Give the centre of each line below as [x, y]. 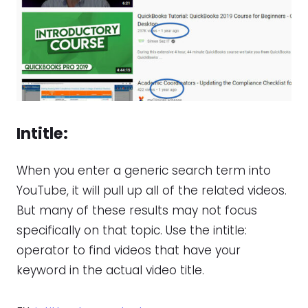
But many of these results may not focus [137, 211]
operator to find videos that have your [129, 251]
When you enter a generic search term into [144, 171]
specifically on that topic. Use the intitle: [132, 231]
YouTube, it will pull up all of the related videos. [152, 191]
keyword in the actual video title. [110, 271]
